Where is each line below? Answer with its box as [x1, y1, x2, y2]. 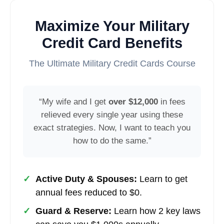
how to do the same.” [72, 135, 151, 145]
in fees [157, 96, 185, 106]
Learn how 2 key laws [111, 205, 200, 216]
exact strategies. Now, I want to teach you [33, 122, 190, 132]
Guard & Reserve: [35, 205, 111, 216]
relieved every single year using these [41, 109, 183, 119]
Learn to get [137, 173, 187, 184]
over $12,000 [108, 96, 158, 106]
